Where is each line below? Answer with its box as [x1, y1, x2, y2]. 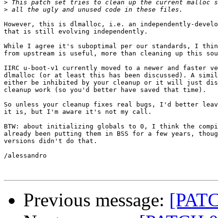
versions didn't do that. [4, 137, 97, 145]
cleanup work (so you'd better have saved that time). [4, 86, 206, 94]
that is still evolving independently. [4, 28, 148, 36]
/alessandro [4, 152, 47, 160]
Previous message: [23, 189, 169, 211]
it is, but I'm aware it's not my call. [4, 108, 152, 116]
